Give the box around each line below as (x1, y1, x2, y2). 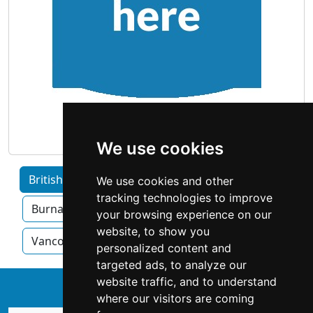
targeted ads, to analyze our (96, 258, 247, 272)
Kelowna (159, 201, 204, 217)
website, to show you (96, 224, 210, 238)
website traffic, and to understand (96, 275, 277, 289)
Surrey (100, 201, 135, 217)
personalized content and (96, 241, 231, 255)
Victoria (112, 233, 152, 249)
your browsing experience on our (96, 208, 272, 221)
